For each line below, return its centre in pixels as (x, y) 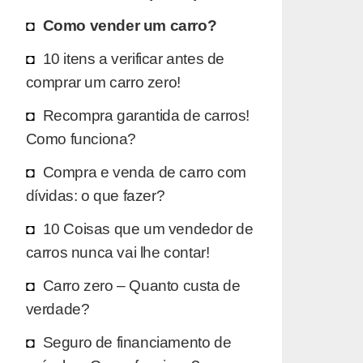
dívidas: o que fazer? (95, 195)
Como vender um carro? (130, 25)
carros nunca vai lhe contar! (117, 252)
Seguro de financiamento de (137, 342)
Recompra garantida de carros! (146, 115)
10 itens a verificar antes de (133, 58)
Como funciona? (81, 138)
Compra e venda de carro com (144, 171)
